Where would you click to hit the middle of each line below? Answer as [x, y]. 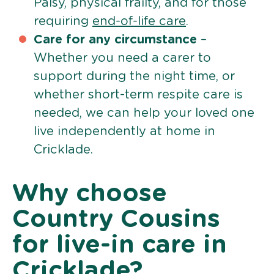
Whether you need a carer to [122, 58]
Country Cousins [116, 219]
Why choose [90, 194]
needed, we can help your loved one [144, 113]
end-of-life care [139, 21]
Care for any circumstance [115, 39]
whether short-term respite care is [138, 94]
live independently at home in [124, 131]
